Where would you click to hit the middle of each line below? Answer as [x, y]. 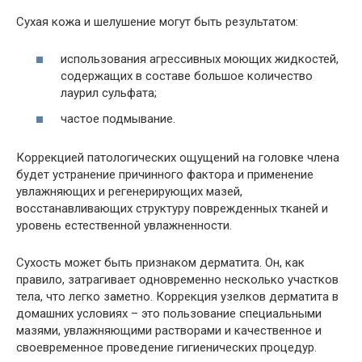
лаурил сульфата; [109, 93]
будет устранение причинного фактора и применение [165, 174]
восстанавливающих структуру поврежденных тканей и [172, 208]
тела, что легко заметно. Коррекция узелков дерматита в [177, 296]
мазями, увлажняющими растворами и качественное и [169, 330]
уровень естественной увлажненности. [124, 225]
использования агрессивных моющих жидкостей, [200, 59]
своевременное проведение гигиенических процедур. [166, 347]
